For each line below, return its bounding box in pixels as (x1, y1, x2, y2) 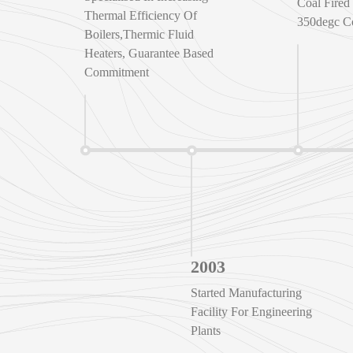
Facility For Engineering (190, 304, 312, 318)
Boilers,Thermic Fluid (84, 28, 194, 42)
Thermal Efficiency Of (84, 9, 197, 23)
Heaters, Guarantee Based (84, 46, 214, 61)
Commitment (84, 65, 149, 80)
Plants (190, 323, 221, 337)
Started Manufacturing (190, 285, 302, 299)
